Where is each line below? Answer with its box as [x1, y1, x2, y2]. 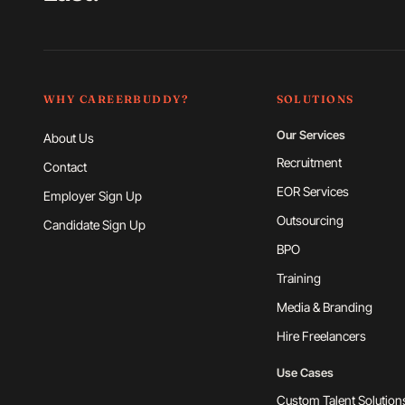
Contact [43, 159, 87, 174]
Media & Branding [276, 299, 372, 315]
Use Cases [276, 365, 334, 380]
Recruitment [276, 155, 342, 170]
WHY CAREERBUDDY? [43, 92, 189, 106]
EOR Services [276, 184, 349, 199]
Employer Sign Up [43, 188, 142, 203]
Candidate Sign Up [43, 217, 146, 232]
